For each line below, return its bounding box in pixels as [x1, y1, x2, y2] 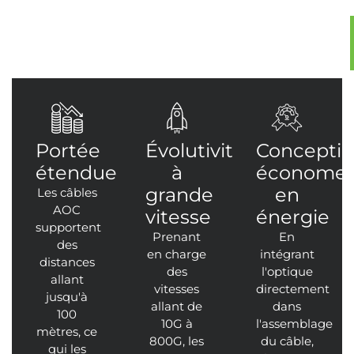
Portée [36, 138, 100, 162]
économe [255, 160, 347, 184]
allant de [151, 298, 203, 314]
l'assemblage [255, 315, 333, 331]
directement [255, 281, 330, 296]
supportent [36, 219, 101, 235]
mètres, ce [36, 323, 98, 339]
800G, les [149, 333, 205, 348]
